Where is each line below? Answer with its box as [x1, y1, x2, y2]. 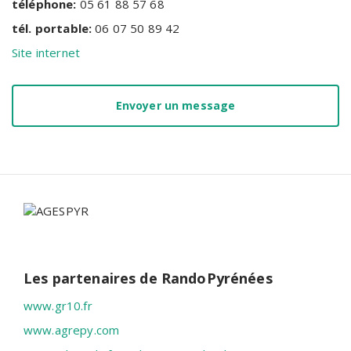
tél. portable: [12, 20, 96, 36]
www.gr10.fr [24, 298, 92, 314]
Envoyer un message [115, 98, 236, 113]
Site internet [12, 45, 80, 60]
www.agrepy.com [24, 322, 120, 338]
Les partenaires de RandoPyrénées [24, 269, 273, 288]
